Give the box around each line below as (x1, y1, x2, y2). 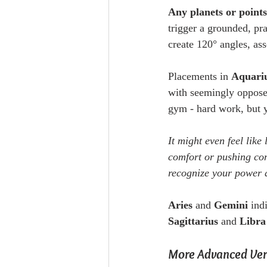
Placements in (168, 70, 231, 83)
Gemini (214, 199, 248, 212)
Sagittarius (168, 215, 218, 228)
